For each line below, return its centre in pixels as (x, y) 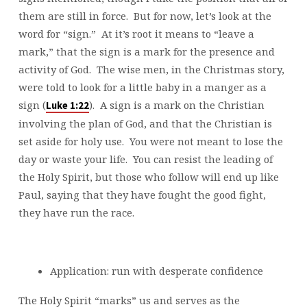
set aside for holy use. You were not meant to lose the (150, 141)
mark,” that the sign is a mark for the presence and (146, 51)
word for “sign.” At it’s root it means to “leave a (136, 33)
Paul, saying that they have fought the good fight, (142, 194)
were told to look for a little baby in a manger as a (142, 87)
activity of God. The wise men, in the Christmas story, (151, 69)
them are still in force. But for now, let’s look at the (145, 15)
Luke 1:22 (67, 105)
